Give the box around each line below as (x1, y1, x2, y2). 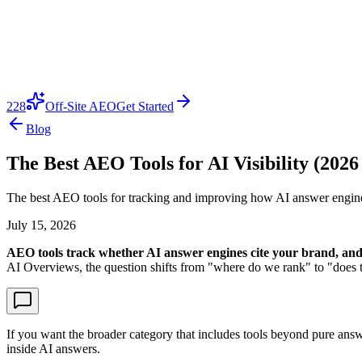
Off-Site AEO (45, 99, 116, 113)
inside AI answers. (6, 341, 100, 356)
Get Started (116, 99, 174, 113)
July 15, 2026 (6, 217, 76, 232)
